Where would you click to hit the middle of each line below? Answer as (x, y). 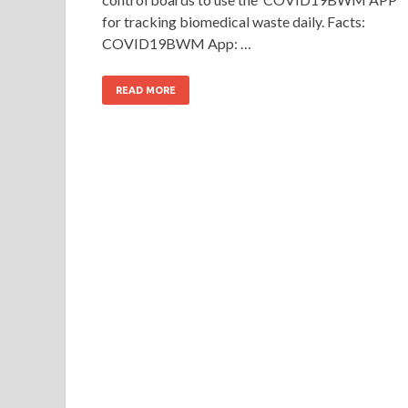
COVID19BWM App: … (177, 43)
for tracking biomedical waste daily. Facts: (234, 21)
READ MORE (146, 90)
